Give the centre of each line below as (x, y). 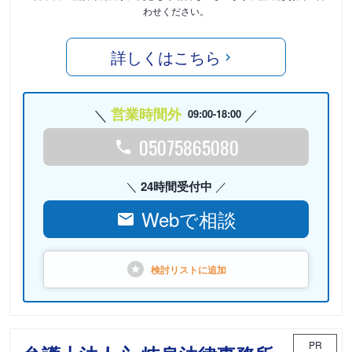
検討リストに (179, 269)
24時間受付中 (176, 186)
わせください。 (176, 11)
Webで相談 (189, 219)
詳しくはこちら (166, 57)
